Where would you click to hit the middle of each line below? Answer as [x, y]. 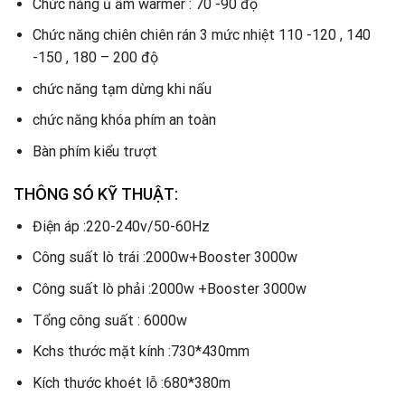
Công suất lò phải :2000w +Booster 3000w [169, 288]
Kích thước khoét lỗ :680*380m [131, 382]
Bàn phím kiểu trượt [94, 151]
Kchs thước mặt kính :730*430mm [141, 352]
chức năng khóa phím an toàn [124, 120]
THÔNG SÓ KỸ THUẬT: [96, 193]
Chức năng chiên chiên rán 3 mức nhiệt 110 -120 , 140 [201, 35]
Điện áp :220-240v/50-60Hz [121, 226]
